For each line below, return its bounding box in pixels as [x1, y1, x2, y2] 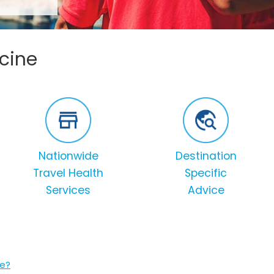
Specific [185, 166, 227, 181]
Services [46, 183, 91, 198]
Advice [187, 183, 224, 198]
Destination [175, 149, 237, 164]
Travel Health [33, 166, 103, 181]
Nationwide [38, 149, 98, 164]
